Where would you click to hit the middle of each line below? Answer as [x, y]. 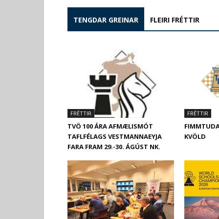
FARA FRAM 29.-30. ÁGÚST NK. [115, 147]
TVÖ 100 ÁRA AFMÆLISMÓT [110, 126]
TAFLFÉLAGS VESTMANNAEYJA [115, 136]
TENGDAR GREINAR [106, 20]
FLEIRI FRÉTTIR [175, 20]
